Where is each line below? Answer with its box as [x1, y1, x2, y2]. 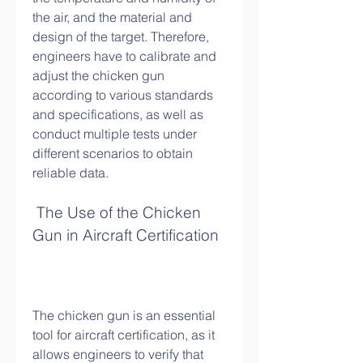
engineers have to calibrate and [32, 48, 216, 64]
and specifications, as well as [32, 106, 203, 122]
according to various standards [32, 87, 213, 103]
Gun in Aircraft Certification [32, 226, 219, 245]
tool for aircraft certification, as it [32, 327, 215, 343]
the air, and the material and [32, 9, 192, 25]
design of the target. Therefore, [32, 28, 209, 45]
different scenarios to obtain [32, 145, 193, 161]
